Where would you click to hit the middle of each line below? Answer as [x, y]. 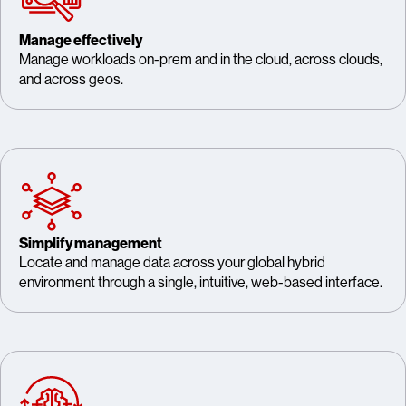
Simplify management [91, 243]
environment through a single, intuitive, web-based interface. [201, 282]
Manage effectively [81, 40]
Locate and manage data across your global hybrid [172, 262]
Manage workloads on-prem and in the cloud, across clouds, [201, 59]
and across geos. [71, 79]
